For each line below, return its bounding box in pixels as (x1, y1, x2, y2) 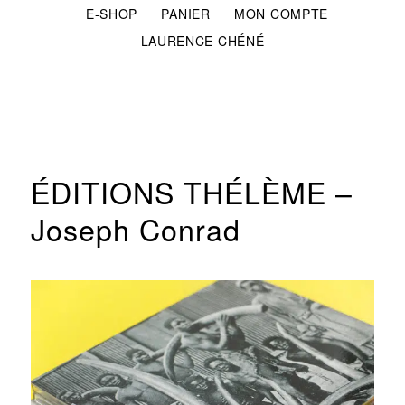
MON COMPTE (234, 5, 329, 23)
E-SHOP (85, 5, 138, 23)
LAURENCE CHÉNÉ (140, 32, 265, 50)
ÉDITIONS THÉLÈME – (30, 171, 353, 212)
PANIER (161, 5, 211, 23)
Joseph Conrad (30, 208, 240, 250)
